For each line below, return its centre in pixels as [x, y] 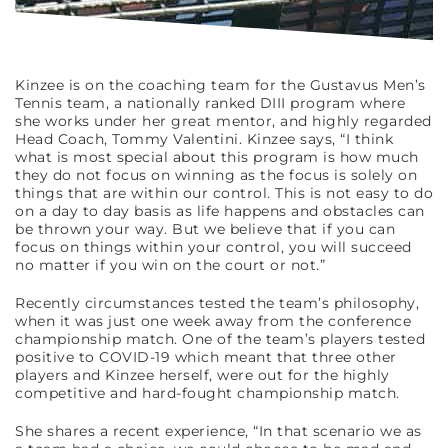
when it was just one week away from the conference [213, 320]
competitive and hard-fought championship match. [207, 392]
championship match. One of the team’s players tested [220, 338]
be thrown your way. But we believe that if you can [205, 228]
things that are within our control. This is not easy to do [224, 192]
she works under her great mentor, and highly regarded [223, 120]
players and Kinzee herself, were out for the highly [202, 374]
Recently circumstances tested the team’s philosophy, [217, 302]
